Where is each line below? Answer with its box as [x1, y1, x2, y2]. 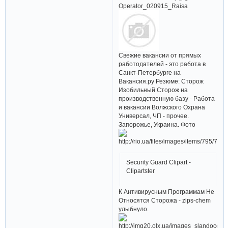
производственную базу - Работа [119, 95, 215, 102]
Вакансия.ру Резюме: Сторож [119, 78, 204, 85]
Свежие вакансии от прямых [119, 52, 202, 59]
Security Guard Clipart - [126, 158, 191, 165]
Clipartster [126, 167, 155, 174]
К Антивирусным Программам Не [119, 188, 215, 195]
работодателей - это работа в [119, 61, 206, 68]
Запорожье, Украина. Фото [119, 121, 196, 128]
